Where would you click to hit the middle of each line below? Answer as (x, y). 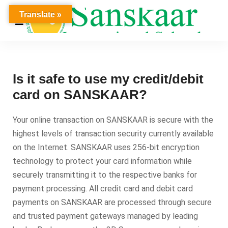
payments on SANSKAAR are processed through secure (112, 202)
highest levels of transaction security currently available (113, 134)
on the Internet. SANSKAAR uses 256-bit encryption (106, 147)
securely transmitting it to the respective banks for (105, 175)
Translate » (40, 15)
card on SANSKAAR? (80, 95)
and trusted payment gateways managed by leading (105, 216)
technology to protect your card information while (102, 161)
